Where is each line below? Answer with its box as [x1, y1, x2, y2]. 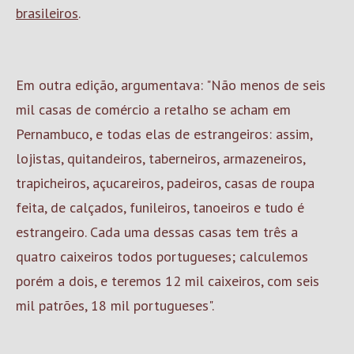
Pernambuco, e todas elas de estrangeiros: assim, [16, 125, 312, 143]
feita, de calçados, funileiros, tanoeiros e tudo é [16, 198, 304, 217]
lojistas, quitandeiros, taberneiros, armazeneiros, [16, 149, 305, 168]
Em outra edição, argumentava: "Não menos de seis [16, 76, 326, 94]
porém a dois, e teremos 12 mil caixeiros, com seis [16, 272, 319, 290]
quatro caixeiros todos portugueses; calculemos [16, 247, 308, 265]
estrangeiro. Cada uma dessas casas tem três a [16, 223, 298, 241]
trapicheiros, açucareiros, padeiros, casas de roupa [16, 174, 314, 192]
